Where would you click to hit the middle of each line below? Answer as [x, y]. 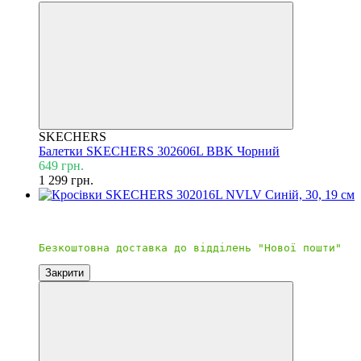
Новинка [64, 209]
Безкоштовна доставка [106, 223]
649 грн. [61, 165]
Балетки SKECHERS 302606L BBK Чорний [159, 151]
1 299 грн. [66, 180]
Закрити [64, 272]
